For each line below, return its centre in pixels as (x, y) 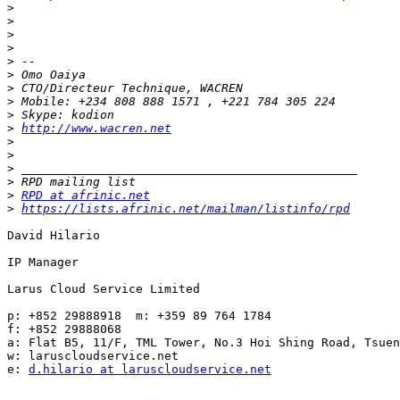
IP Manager (43, 262)
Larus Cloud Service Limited (104, 288)
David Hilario (54, 235)
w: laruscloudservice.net (93, 355)
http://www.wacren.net (96, 128)
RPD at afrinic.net (86, 195)
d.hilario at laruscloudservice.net (150, 369)
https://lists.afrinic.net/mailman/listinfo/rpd (186, 208)
